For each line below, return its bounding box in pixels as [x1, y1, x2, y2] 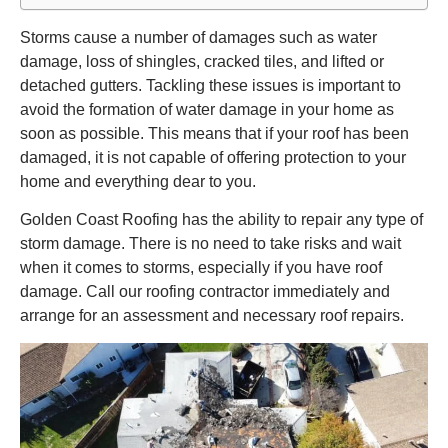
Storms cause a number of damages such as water [20, 28, 377, 46]
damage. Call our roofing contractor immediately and [20, 283, 390, 301]
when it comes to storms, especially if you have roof [20, 259, 382, 277]
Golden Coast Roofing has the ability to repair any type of [20, 211, 423, 229]
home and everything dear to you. [20, 172, 256, 190]
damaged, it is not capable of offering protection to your [20, 148, 406, 166]
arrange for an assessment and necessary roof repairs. [20, 307, 408, 325]
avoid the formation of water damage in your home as [20, 100, 394, 118]
